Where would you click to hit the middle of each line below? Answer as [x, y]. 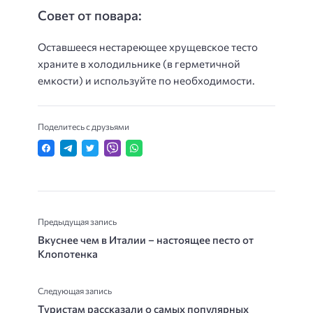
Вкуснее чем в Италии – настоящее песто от [146, 240]
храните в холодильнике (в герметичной [139, 64]
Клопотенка [68, 254]
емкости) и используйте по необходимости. [146, 81]
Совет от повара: [90, 15]
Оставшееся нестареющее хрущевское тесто [148, 47]
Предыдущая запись [77, 222]
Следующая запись [75, 291]
